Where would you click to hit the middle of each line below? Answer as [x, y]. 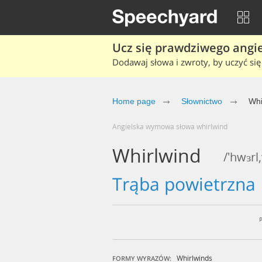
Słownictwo [202, 101]
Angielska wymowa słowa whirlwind [172, 126]
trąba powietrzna [191, 184]
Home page [134, 101]
